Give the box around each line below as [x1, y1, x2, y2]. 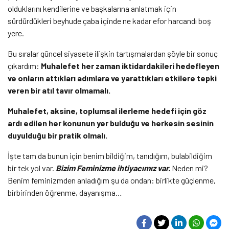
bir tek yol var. [8, 163, 56, 173]
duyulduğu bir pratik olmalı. [8, 130, 109, 140]
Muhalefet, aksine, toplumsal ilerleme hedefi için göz [8, 105, 207, 116]
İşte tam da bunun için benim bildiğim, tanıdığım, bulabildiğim [8, 150, 212, 161]
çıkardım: [8, 60, 41, 71]
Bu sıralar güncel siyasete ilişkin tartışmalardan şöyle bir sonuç [8, 48, 218, 58]
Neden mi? [170, 163, 208, 173]
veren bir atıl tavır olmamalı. [8, 85, 110, 95]
